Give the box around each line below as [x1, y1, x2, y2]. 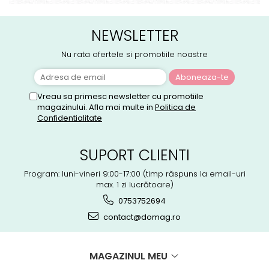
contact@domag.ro [101, 211, 181, 223]
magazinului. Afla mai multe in [37, 101, 155, 113]
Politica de [155, 101, 196, 113]
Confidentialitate [37, 112, 102, 124]
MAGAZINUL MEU [89, 249, 170, 263]
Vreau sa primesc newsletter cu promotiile [37, 90, 204, 102]
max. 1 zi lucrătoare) [95, 178, 174, 190]
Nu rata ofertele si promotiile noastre [61, 48, 208, 60]
